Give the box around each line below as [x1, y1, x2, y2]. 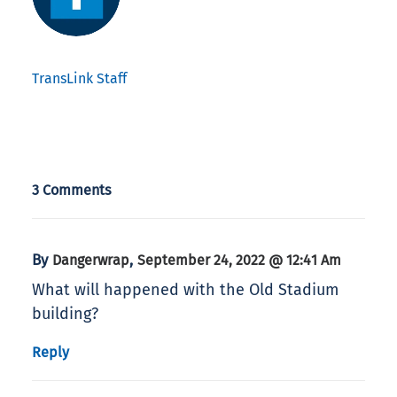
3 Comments [32, 182, 112, 199]
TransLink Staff [32, 70, 127, 88]
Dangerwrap [52, 252, 129, 269]
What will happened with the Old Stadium [32, 280, 339, 300]
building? [32, 304, 98, 324]
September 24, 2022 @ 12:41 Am [137, 252, 341, 269]
